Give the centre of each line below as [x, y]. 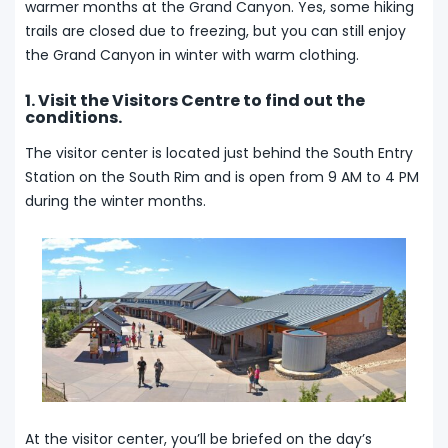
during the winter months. [115, 200]
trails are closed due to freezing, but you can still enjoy [215, 30]
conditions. [73, 117]
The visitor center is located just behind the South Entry [219, 152]
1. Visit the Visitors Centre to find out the [195, 100]
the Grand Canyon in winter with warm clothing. [192, 54]
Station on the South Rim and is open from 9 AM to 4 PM [222, 176]
